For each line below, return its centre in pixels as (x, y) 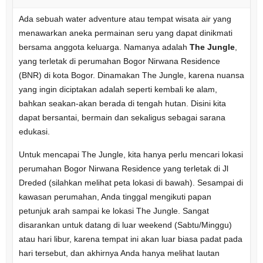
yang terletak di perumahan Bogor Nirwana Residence (119, 61)
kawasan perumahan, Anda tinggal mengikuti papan (115, 196)
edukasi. (34, 131)
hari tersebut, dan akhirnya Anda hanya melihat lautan (119, 253)
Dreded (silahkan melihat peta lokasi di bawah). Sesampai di (131, 182)
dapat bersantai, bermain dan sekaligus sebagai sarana (122, 117)
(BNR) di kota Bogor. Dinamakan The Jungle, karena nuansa (131, 75)
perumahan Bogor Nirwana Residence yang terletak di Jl (123, 168)
